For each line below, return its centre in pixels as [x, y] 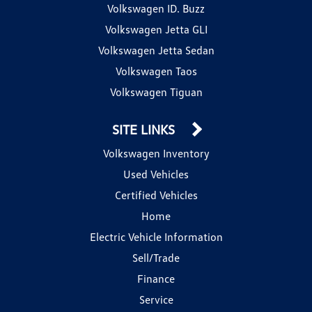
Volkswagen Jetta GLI [156, 29]
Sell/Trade [156, 257]
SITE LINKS [145, 129]
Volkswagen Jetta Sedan [156, 50]
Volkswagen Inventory [156, 153]
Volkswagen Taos [156, 71]
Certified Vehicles [156, 195]
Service [156, 299]
